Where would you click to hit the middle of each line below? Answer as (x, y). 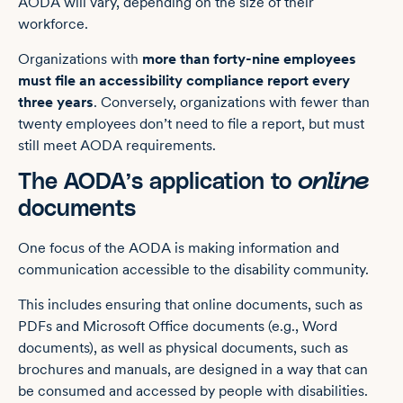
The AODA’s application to (158, 183)
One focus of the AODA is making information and (179, 248)
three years (56, 102)
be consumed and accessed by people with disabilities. (193, 390)
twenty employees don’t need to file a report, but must (191, 123)
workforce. (53, 24)
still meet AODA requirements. (117, 145)
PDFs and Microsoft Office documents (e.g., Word (178, 326)
